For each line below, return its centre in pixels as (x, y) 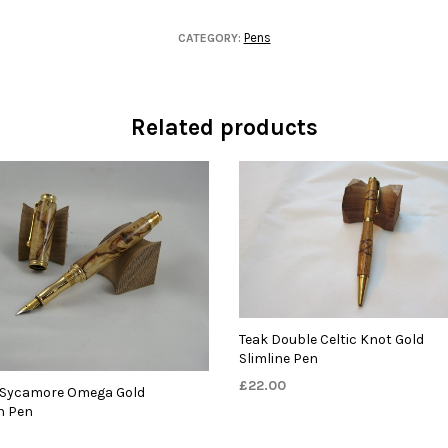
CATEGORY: (210, 37)
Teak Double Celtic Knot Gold (331, 340)
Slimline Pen (278, 359)
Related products (224, 127)
